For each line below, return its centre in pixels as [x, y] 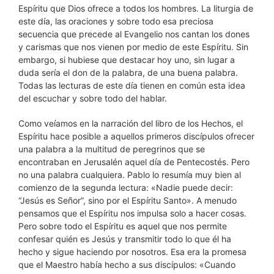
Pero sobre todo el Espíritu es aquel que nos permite [123, 226]
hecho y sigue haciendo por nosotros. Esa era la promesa [132, 252]
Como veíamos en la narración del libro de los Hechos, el [131, 123]
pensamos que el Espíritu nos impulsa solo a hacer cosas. [132, 213]
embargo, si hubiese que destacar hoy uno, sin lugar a [127, 60]
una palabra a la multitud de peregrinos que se [112, 149]
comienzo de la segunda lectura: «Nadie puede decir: [126, 187]
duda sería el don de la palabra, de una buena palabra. [128, 72]
